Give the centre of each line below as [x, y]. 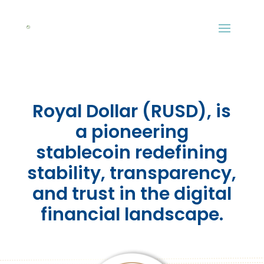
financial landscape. [132, 214]
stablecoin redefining [132, 153]
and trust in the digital [132, 194]
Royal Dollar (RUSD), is [132, 111]
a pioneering [132, 132]
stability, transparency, [132, 173]
